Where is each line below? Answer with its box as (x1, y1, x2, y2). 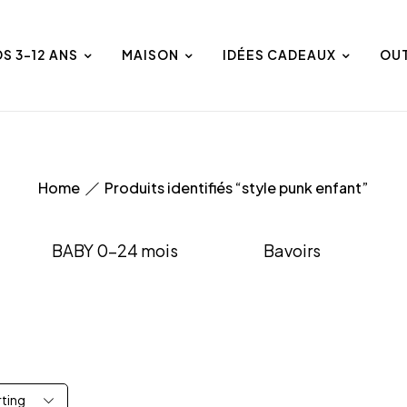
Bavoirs (263, 239, 321, 261)
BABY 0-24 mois (52, 239, 178, 261)
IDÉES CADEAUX (223, 45, 336, 63)
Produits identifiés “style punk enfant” (104, 177, 369, 197)
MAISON (122, 45, 179, 63)
